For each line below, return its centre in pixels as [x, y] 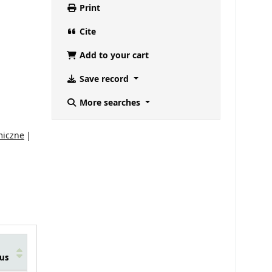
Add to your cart [113, 56]
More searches [110, 103]
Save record [104, 80]
